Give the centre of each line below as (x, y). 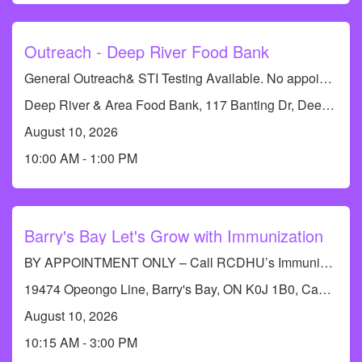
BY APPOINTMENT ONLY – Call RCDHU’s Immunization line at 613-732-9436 (326, 262)
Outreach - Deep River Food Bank (147, 51)
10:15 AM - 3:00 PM (81, 342)
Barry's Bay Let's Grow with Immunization (174, 235)
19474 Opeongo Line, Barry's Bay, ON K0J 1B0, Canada (325, 288)
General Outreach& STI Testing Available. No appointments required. (326, 78)
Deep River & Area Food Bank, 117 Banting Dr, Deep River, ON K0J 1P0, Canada (328, 104)
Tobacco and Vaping (181, 32)
